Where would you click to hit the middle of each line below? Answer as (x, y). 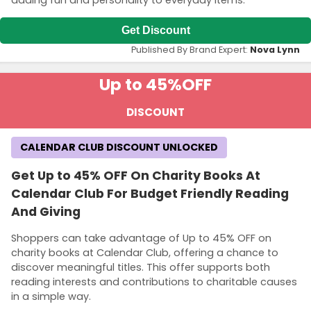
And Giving (46, 212)
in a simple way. (51, 296)
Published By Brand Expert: (191, 50)
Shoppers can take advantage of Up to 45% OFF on (141, 238)
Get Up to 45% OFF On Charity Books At (136, 176)
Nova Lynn (275, 50)
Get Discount (155, 31)
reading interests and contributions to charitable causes (154, 281)
